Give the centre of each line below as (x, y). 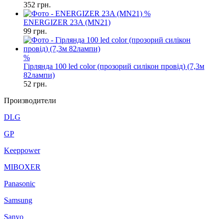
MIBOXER (22, 167)
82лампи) (39, 75)
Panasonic (20, 184)
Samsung (18, 200)
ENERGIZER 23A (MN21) (67, 22)
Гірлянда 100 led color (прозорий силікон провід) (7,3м (114, 66)
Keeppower (22, 150)
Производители (30, 100)
